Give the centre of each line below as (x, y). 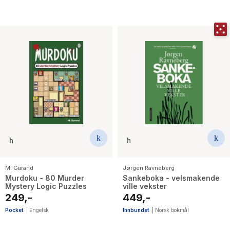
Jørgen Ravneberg (149, 168)
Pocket (14, 210)
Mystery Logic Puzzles (46, 186)
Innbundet (136, 210)
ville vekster (145, 186)
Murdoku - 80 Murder (45, 178)
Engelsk (39, 210)
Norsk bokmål (172, 210)
